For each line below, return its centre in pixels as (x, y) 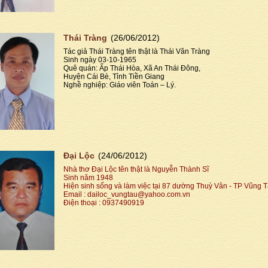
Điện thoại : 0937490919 (104, 203)
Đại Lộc (79, 156)
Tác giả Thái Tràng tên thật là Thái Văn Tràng (137, 51)
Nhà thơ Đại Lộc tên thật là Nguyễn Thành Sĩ (136, 170)
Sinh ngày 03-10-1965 (100, 60)
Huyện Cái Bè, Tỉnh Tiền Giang (114, 76)
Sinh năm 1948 (88, 178)
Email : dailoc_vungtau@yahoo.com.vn (127, 195)
